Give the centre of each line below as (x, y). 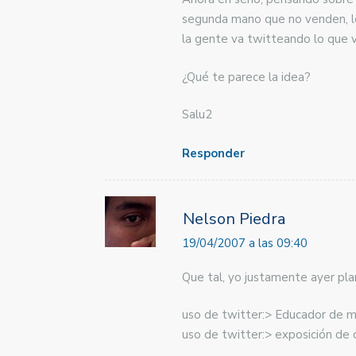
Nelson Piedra (234, 219)
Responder (213, 153)
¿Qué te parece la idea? (246, 77)
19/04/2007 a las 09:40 (245, 243)
